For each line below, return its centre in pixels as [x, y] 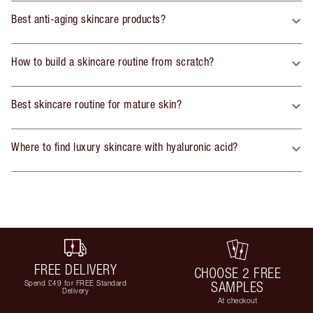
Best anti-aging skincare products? [88, 19]
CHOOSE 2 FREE [238, 273]
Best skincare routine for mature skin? [96, 104]
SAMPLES [238, 287]
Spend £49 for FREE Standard [75, 283]
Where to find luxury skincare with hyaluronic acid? [125, 147]
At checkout [238, 301]
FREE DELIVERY [75, 269]
